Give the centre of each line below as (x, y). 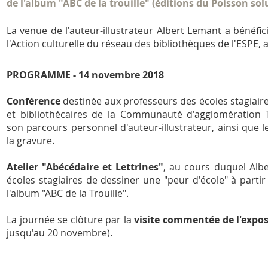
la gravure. (31, 141)
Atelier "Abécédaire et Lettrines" (85, 167)
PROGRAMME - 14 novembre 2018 (85, 75)
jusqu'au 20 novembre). (60, 233)
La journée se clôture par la (71, 220)
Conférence (33, 101)
